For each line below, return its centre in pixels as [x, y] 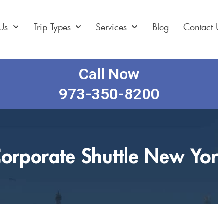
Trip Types [52, 27]
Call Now [109, 74]
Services [111, 27]
